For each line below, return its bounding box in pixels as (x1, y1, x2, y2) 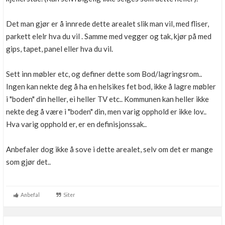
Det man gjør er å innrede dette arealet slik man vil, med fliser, (6, 19, 209, 28)
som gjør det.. (6, 157, 51, 166)
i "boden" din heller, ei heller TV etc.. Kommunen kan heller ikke (6, 94, 209, 103)
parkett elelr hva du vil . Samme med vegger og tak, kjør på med (6, 32, 211, 41)
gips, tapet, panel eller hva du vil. (6, 44, 113, 53)
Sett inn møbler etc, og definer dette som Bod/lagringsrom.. (6, 69, 202, 78)
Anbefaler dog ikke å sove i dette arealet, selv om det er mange (6, 145, 213, 154)
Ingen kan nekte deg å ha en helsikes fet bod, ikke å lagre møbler (6, 82, 216, 91)
